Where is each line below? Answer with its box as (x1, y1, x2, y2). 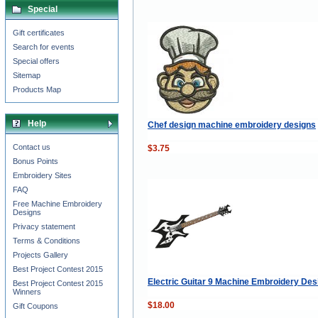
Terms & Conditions (13, 236, 80, 245)
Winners (13, 287, 41, 296)
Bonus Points (13, 157, 58, 165)
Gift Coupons (13, 302, 58, 310)
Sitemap (13, 71, 40, 79)
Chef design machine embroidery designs (147, 119, 316, 130)
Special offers (13, 57, 60, 65)
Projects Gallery (13, 251, 68, 259)
